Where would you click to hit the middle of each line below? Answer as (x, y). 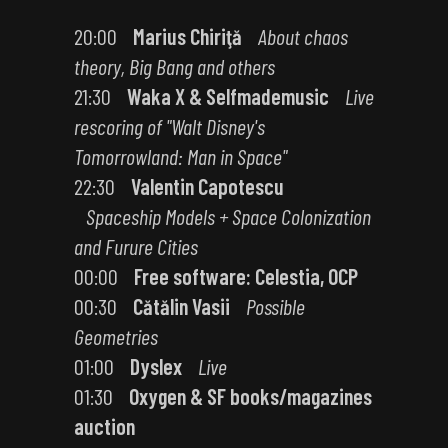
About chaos (303, 36)
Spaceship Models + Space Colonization (228, 216)
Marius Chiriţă (187, 36)
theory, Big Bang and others (174, 66)
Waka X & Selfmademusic (228, 96)
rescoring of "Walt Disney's (169, 126)
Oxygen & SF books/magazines (250, 396)
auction (104, 426)
